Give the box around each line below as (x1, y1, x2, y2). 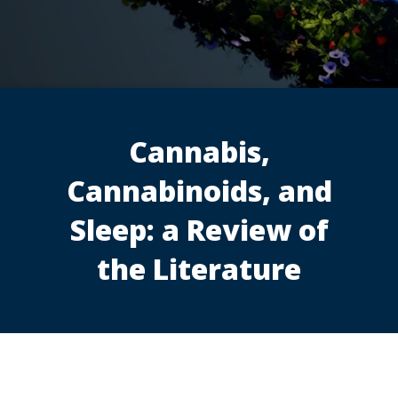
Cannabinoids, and (66, 171, 332, 211)
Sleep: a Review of (69, 211, 329, 250)
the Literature (97, 250, 301, 289)
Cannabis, (128, 132, 270, 171)
